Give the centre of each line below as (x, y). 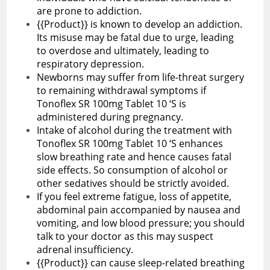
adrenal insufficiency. (86, 249)
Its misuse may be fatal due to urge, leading (136, 37)
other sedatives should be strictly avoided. (134, 183)
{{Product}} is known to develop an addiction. (140, 24)
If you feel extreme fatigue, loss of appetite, (134, 196)
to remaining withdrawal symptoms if (122, 90)
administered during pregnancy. (111, 117)
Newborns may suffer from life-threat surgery (141, 77)
